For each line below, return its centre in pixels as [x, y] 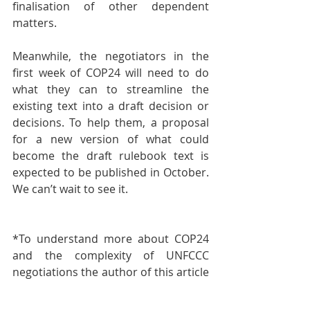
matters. [35, 23]
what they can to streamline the [111, 90]
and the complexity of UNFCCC [111, 256]
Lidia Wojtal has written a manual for [111, 289]
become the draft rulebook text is [111, 156]
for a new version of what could [111, 139]
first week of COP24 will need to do [111, 73]
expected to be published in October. [111, 173]
